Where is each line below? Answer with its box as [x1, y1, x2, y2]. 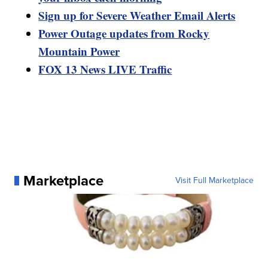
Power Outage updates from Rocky [38, 25, 210, 42]
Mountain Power [38, 43, 120, 60]
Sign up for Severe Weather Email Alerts [38, 7, 236, 24]
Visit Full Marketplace [175, 174, 254, 187]
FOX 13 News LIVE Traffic [38, 61, 172, 78]
